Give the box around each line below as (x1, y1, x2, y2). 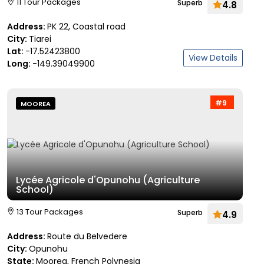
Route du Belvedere (47, 230, 127, 242)
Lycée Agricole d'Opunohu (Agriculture (16, 173, 200, 187)
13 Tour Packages (16, 206, 83, 217)
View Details (189, 52, 237, 64)
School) (16, 183, 54, 196)
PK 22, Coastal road (47, 21, 126, 32)
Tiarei (29, 33, 51, 45)
